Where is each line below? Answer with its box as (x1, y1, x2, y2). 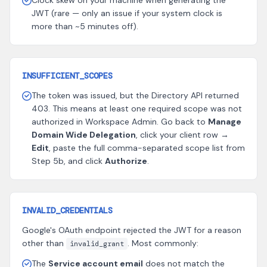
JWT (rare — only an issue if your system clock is (32, 8, 222, 18)
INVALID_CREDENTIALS (22, 205, 113, 216)
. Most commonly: (128, 238, 198, 249)
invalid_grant (70, 239, 124, 249)
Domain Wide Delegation (32, 129, 136, 140)
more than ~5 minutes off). (32, 21, 138, 32)
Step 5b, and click (32, 156, 105, 166)
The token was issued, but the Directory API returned (32, 90, 239, 101)
